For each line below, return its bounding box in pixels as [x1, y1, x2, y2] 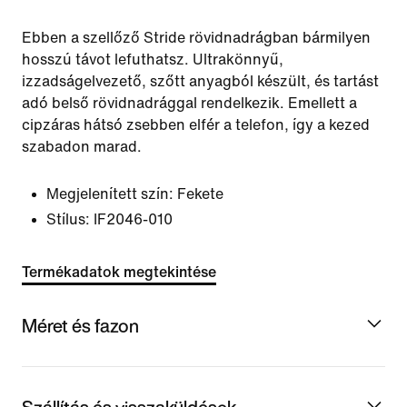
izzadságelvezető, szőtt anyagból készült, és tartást [22, 74, 379, 89]
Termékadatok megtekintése [22, 264, 216, 280]
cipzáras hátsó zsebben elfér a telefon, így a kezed [22, 117, 370, 133]
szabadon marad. [22, 139, 142, 154]
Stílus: [46, 212, 90, 227]
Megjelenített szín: [46, 186, 174, 202]
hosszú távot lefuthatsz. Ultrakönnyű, [22, 52, 283, 67]
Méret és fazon [22, 312, 139, 339]
